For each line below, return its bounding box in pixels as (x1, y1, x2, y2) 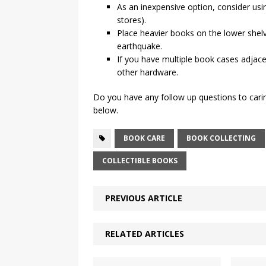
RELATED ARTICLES (105, 228, 184, 239)
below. (93, 104, 118, 116)
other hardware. (117, 66, 178, 78)
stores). (117, 14, 146, 26)
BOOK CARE (123, 133, 165, 143)
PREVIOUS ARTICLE (105, 192, 182, 204)
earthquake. (117, 40, 162, 52)
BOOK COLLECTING (186, 133, 256, 143)
